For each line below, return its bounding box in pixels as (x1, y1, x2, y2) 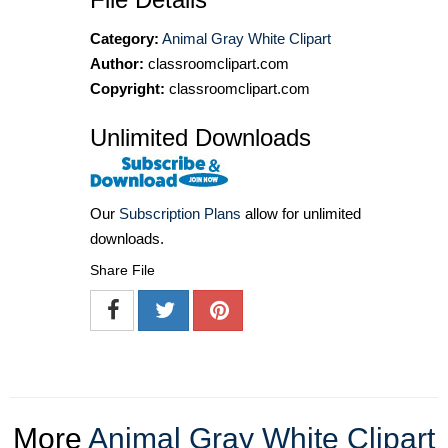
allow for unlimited (241, 204, 361, 222)
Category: (90, 29, 159, 47)
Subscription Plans (119, 204, 241, 222)
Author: (90, 54, 144, 72)
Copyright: (90, 79, 165, 97)
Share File (90, 261, 155, 278)
